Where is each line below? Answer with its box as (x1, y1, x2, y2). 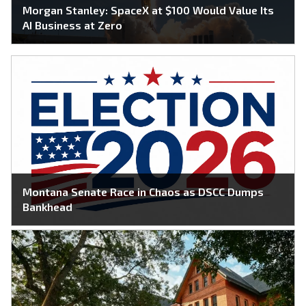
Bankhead (23, 200, 72, 214)
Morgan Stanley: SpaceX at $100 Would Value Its (23, 3, 274, 17)
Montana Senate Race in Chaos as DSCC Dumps (23, 185, 264, 199)
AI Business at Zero (23, 18, 122, 32)
